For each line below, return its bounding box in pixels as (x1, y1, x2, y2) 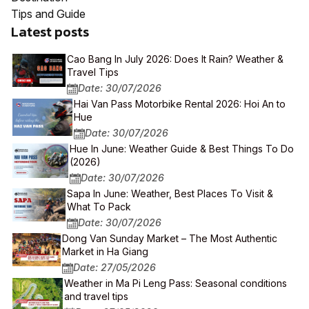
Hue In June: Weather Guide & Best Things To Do (69, 142, 294, 154)
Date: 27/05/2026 (73, 261, 157, 273)
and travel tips (64, 290, 129, 302)
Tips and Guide (11, 6, 86, 21)
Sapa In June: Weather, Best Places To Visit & (66, 187, 273, 199)
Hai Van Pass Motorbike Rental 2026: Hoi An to (74, 97, 286, 110)
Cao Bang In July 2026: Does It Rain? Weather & (67, 52, 284, 65)
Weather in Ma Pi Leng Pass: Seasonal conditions (64, 277, 288, 289)
